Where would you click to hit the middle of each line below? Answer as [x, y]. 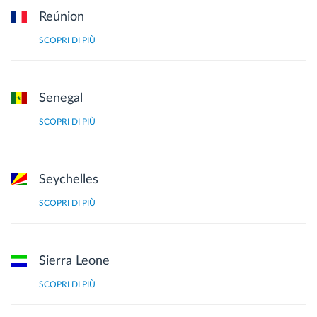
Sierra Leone [74, 261]
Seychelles [69, 179]
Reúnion [62, 17]
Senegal [61, 98]
